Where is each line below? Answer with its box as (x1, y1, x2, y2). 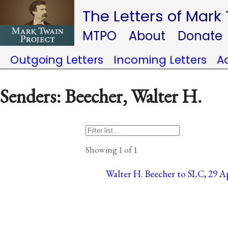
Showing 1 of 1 (85, 144, 137, 155)
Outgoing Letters (10, 52, 103, 67)
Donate (178, 27, 222, 44)
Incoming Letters (113, 52, 207, 67)
